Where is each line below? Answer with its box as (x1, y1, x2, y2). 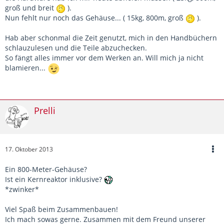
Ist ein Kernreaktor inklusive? (5, 174, 104, 184)
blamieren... (5, 63, 47, 73)
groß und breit (5, 3, 56, 13)
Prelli (34, 104, 55, 117)
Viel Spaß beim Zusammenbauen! (5, 204, 118, 214)
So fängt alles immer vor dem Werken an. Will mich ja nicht (5, 53, 203, 63)
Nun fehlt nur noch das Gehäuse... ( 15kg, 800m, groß (5, 13, 185, 23)
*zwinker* (5, 184, 39, 194)
